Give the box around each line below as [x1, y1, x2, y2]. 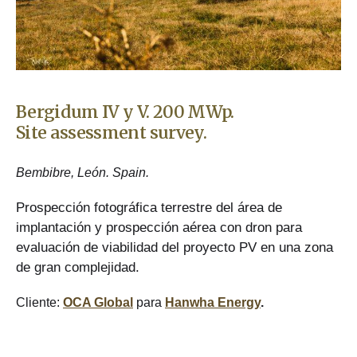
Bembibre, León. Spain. [16, 166, 149, 180]
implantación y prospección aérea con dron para [16, 219, 302, 235]
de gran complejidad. [16, 259, 139, 275]
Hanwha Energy [165, 295, 261, 309]
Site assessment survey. [16, 122, 206, 144]
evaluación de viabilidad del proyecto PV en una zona [16, 239, 333, 255]
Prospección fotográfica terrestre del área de [16, 199, 282, 215]
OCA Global [63, 295, 133, 309]
